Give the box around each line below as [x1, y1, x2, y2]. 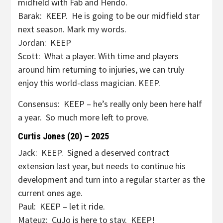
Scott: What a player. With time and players [18, 50, 179, 62]
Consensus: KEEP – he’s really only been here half [18, 98, 202, 110]
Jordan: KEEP [18, 37, 71, 48]
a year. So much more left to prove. [18, 111, 149, 123]
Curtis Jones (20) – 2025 [18, 131, 109, 141]
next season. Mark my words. [18, 23, 126, 35]
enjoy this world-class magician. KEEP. [18, 77, 160, 89]
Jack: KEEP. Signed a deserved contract [18, 147, 169, 158]
